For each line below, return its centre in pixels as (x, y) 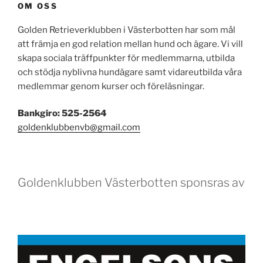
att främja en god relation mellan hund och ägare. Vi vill (130, 44)
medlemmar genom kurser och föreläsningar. (111, 86)
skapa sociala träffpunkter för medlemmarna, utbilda (126, 58)
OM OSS (38, 6)
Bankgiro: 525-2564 (62, 114)
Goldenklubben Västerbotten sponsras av (131, 182)
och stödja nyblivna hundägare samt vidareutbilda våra (130, 72)
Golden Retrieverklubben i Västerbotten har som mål (127, 30)
